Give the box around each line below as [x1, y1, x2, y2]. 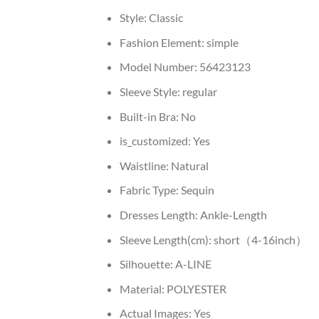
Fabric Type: [119, 183, 181, 197]
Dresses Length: [119, 208, 200, 222]
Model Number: [119, 60, 199, 74]
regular [182, 85, 217, 99]
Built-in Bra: [119, 109, 181, 123]
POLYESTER [166, 281, 226, 296]
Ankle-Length [199, 208, 267, 222]
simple [206, 35, 239, 49]
